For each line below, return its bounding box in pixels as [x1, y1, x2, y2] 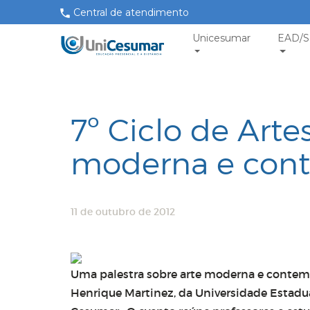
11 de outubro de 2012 [71, 206, 175, 218]
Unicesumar [192, 32, 250, 44]
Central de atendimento [73, 6, 189, 19]
